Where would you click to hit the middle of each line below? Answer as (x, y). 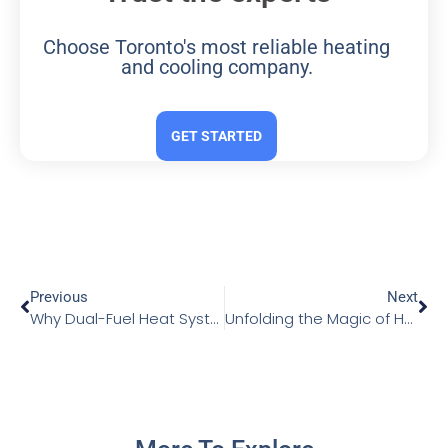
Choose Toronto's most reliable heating (216, 47)
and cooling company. (216, 67)
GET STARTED (216, 136)
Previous (59, 297)
